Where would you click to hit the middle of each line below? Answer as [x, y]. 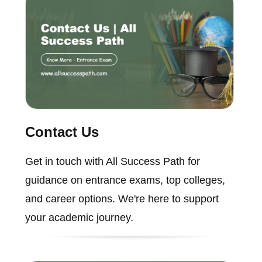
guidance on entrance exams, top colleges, [125, 180]
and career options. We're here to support [122, 199]
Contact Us [62, 132]
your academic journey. [79, 218]
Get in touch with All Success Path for [112, 162]
